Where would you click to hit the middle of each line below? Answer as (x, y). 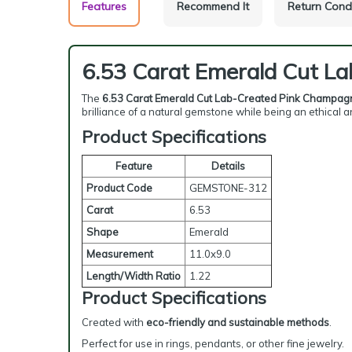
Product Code (119, 188)
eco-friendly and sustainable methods (238, 322)
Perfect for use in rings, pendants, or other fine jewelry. (213, 343)
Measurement (120, 254)
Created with (114, 322)
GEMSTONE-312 (228, 188)
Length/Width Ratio (134, 276)
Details (228, 166)
